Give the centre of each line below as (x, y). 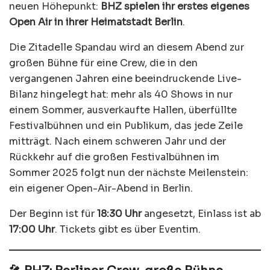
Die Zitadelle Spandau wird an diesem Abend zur (127, 48)
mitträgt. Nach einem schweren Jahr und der (118, 142)
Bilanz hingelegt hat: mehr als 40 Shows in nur (121, 95)
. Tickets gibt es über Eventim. (128, 230)
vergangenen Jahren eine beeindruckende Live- (125, 79)
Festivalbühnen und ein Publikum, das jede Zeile (126, 126)
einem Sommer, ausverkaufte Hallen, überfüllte (123, 110)
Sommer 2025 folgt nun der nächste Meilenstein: (129, 173)
